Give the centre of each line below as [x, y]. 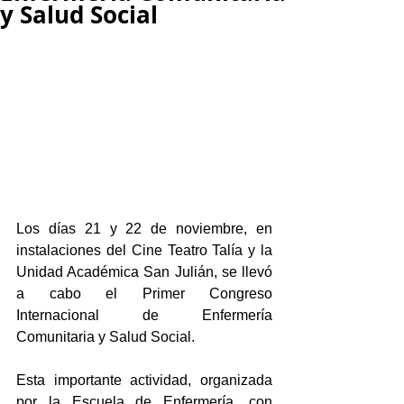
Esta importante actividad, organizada [144, 381]
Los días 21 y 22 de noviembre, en [144, 229]
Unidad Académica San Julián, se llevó [144, 272]
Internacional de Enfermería [144, 316]
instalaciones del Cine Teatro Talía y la [144, 251]
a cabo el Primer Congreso [144, 294]
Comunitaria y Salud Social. [106, 337]
